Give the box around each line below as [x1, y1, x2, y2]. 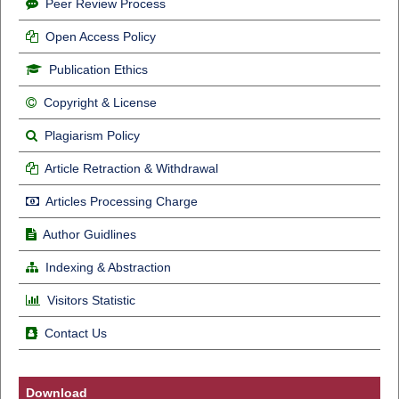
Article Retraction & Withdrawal [44, 160, 218, 175]
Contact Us [44, 325, 107, 340]
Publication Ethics [48, 61, 148, 77]
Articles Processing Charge [42, 193, 198, 208]
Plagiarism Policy [44, 127, 140, 142]
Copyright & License [43, 94, 157, 110]
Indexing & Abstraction [45, 259, 171, 274]
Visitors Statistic [46, 292, 135, 307]
